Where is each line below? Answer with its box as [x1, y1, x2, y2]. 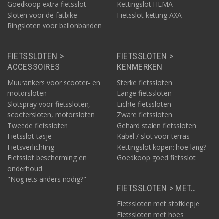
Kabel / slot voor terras [117, 131, 190, 141]
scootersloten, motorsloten [7, 110, 95, 119]
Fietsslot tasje [7, 131, 52, 141]
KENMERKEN [117, 62, 163, 72]
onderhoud [7, 164, 42, 173]
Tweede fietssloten [7, 121, 68, 130]
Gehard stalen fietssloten [117, 121, 196, 130]
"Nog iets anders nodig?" [7, 175, 86, 184]
